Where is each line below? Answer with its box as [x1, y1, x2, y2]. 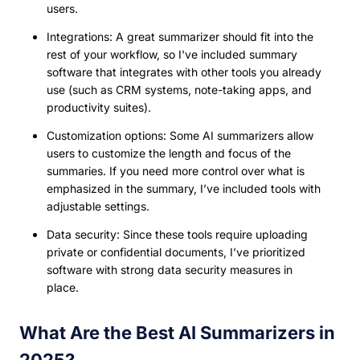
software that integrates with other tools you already [47, 65, 321, 79]
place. [47, 280, 79, 294]
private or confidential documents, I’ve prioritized [47, 245, 305, 259]
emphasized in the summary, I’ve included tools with [47, 182, 321, 195]
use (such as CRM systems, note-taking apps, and [47, 83, 312, 96]
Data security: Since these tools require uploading [47, 227, 308, 241]
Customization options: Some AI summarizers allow [47, 129, 313, 142]
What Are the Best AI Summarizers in [19, 322, 335, 343]
